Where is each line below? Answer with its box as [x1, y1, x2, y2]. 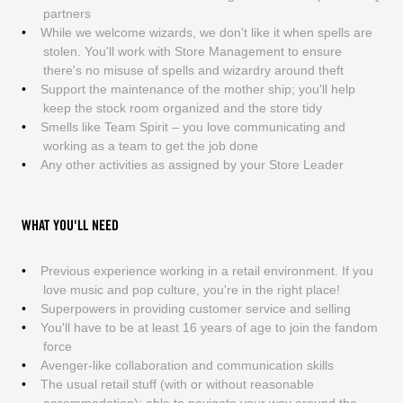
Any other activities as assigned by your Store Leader [40, 157, 344, 172]
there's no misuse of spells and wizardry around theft [42, 62, 344, 77]
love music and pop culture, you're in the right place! [42, 282, 340, 297]
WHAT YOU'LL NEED [21, 219, 119, 233]
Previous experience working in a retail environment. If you [40, 263, 373, 278]
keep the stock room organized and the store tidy [42, 100, 322, 115]
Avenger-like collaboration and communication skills [40, 357, 334, 372]
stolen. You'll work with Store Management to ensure [42, 43, 342, 58]
